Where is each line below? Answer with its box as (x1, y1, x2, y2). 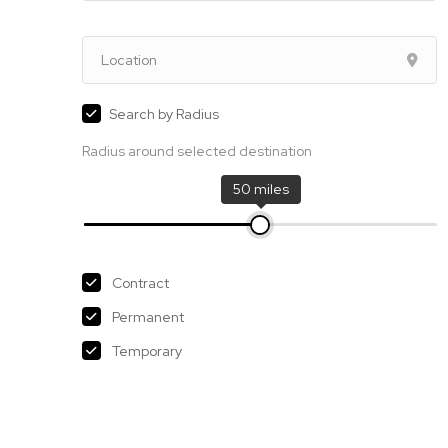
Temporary (112, 342, 182, 360)
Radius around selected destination (82, 142, 312, 160)
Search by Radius (109, 105, 219, 123)
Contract (112, 274, 169, 292)
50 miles (232, 180, 289, 198)
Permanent (112, 308, 184, 326)
